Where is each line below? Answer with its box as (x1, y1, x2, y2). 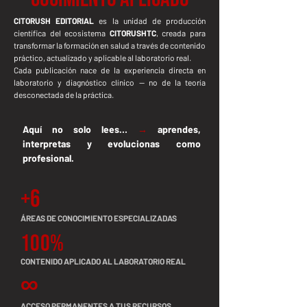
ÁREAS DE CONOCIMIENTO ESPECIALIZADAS (21, 213, 177, 223)
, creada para (156, 28, 206, 38)
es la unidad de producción (94, 16, 206, 25)
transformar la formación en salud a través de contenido (14, 40, 206, 50)
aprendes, (147, 123, 201, 135)
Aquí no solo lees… (23, 123, 138, 135)
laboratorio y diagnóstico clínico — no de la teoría (14, 77, 206, 87)
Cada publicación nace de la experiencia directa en (14, 65, 206, 75)
